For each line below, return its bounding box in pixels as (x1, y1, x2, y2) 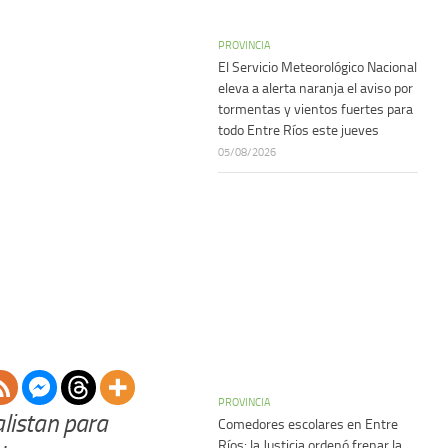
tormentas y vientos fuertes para (218, 101, 413, 118)
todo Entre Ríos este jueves (218, 122, 379, 139)
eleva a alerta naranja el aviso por (218, 80, 413, 97)
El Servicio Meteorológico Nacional (218, 59, 417, 76)
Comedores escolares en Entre (218, 416, 398, 433)
